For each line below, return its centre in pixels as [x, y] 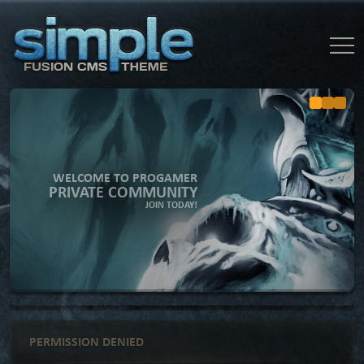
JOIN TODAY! [171, 205]
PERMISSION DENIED [87, 341]
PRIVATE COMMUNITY [123, 191]
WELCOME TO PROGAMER [125, 177]
